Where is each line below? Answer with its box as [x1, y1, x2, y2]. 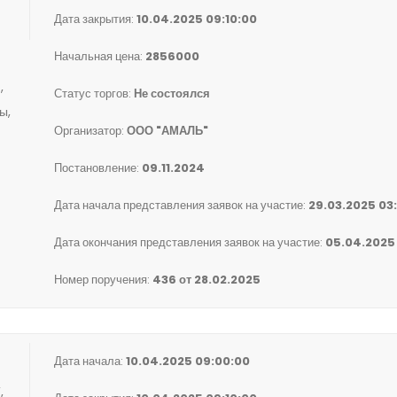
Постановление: [54, 160, 142, 176]
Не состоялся [134, 85, 210, 102]
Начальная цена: [54, 48, 145, 65]
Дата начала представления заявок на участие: [54, 197, 308, 214]
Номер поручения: [54, 271, 152, 288]
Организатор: [54, 122, 127, 139]
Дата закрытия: [54, 11, 136, 27]
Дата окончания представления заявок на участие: [54, 234, 325, 251]
